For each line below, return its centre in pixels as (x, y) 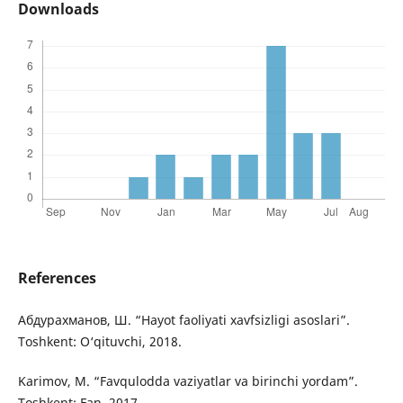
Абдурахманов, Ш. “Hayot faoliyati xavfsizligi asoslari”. (184, 320)
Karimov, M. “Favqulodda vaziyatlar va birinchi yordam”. (188, 381)
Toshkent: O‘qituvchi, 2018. (99, 342)
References (57, 278)
